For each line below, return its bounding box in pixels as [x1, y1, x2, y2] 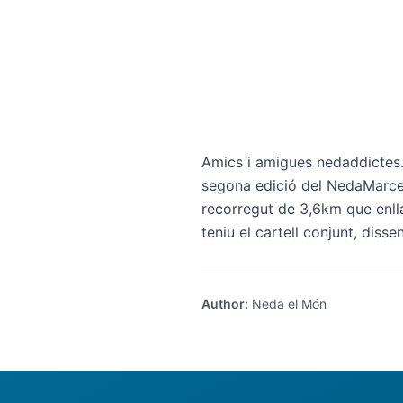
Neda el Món [248, 296, 327, 311]
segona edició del [201, 176, 327, 194]
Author [201, 296, 245, 311]
